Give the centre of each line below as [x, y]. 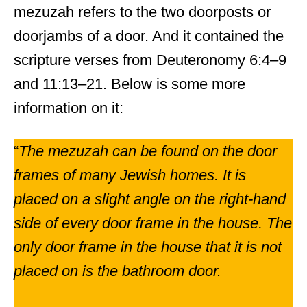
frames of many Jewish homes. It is [130, 175]
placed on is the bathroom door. [118, 271]
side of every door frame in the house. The [153, 223]
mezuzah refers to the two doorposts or [142, 12]
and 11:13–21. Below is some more [130, 84]
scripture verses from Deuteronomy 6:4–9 [150, 60]
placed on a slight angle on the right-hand [150, 199]
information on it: [69, 108]
